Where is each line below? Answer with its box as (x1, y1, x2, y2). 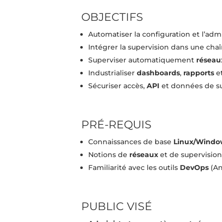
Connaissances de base (88, 137, 174, 147)
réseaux (129, 150, 159, 160)
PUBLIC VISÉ (81, 200, 153, 214)
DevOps (180, 163, 209, 172)
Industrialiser (88, 68, 137, 78)
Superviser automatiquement (88, 55, 197, 65)
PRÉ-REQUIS (81, 118, 152, 132)
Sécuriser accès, (88, 81, 147, 91)
